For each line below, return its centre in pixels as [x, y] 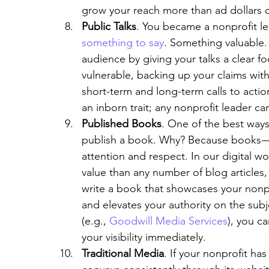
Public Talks [109, 26]
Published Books [122, 124]
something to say [123, 43]
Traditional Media [123, 253]
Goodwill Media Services [168, 221]
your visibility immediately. [144, 237]
